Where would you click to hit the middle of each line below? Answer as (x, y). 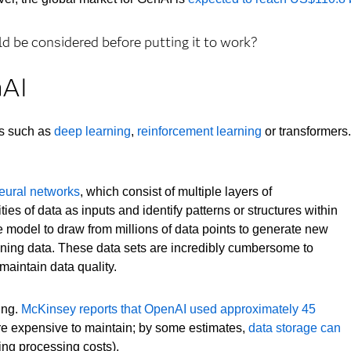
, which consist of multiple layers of (176, 192)
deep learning (93, 131)
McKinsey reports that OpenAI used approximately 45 (169, 309)
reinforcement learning (200, 131)
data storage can (295, 328)
